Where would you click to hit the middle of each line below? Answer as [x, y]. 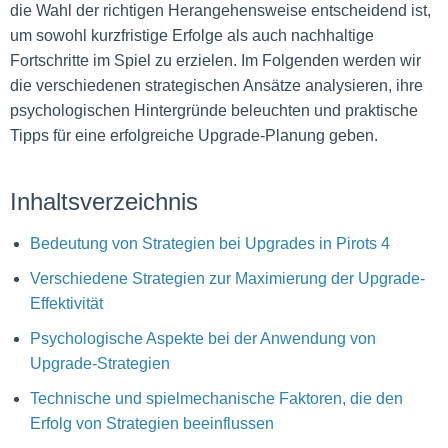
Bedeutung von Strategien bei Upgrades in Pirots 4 [210, 243]
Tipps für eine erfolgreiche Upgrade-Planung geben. [194, 135]
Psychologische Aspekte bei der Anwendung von [203, 338]
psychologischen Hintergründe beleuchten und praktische [214, 110]
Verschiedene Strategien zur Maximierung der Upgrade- [227, 278]
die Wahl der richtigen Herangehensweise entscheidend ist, [220, 10]
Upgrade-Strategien [100, 363]
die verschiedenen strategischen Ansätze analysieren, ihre [216, 85]
